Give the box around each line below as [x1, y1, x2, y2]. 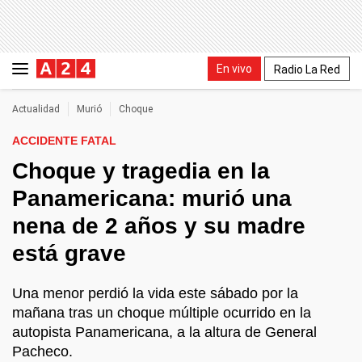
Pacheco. [12, 343, 73, 360]
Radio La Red [274, 62, 340, 76]
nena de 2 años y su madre [12, 213, 305, 238]
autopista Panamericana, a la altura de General [12, 324, 317, 340]
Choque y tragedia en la [12, 158, 270, 183]
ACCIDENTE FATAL [12, 134, 116, 147]
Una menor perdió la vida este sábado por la [12, 285, 298, 301]
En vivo [217, 61, 252, 75]
